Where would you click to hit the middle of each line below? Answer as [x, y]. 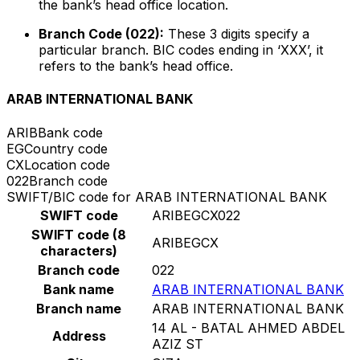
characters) [79, 250]
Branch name [79, 308]
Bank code [70, 132]
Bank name [79, 289]
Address [79, 335]
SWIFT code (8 [79, 234]
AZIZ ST [178, 344]
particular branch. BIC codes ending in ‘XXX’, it [181, 50]
